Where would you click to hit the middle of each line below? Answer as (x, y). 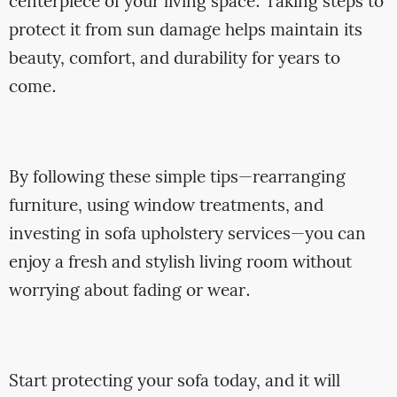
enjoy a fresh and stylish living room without (180, 264)
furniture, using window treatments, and (166, 207)
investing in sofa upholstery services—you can (187, 235)
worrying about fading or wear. (129, 292)
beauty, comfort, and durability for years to (174, 59)
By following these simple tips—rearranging (177, 179)
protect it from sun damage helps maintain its (185, 31)
